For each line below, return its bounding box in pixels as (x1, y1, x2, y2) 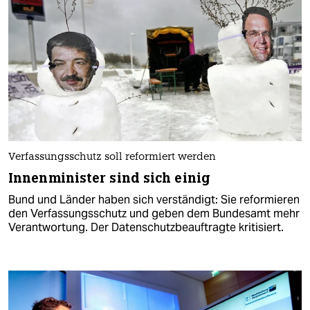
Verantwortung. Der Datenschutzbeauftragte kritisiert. (8, 219, 284, 235)
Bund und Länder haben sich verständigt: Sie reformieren (8, 192, 300, 207)
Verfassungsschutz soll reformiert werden (8, 152, 216, 163)
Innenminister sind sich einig (8, 169, 210, 187)
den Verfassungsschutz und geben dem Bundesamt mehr (8, 206, 300, 221)
